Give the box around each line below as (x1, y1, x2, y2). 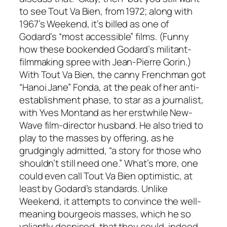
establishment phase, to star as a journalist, (19, 93, 204, 106)
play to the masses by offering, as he (19, 131, 174, 144)
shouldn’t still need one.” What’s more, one (19, 156, 198, 170)
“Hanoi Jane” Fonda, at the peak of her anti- (19, 80, 200, 94)
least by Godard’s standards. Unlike (19, 181, 168, 195)
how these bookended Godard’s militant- (19, 42, 192, 56)
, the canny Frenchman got (93, 67, 206, 81)
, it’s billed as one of (87, 17, 169, 30)
